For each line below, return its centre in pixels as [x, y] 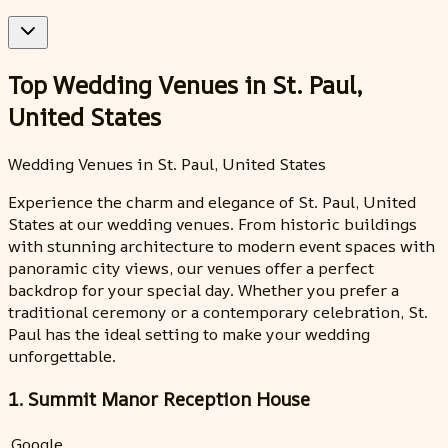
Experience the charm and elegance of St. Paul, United [212, 201]
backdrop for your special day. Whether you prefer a [203, 289]
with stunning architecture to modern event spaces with [221, 245]
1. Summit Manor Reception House [159, 398]
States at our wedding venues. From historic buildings [212, 223]
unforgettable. [62, 355]
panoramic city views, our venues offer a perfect [191, 267]
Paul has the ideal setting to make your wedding [189, 333]
